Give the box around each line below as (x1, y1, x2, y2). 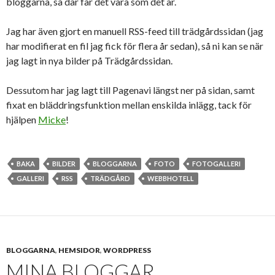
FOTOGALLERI (192, 160, 241, 168)
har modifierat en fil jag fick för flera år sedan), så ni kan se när (6, 40, 263, 52)
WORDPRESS (103, 246, 151, 255)
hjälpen (6, 114, 38, 125)
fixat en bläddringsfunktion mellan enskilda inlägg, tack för (6, 99, 252, 110)
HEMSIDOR (58, 246, 100, 255)
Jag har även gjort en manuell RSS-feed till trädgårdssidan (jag (6, 25, 263, 37)
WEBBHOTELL (147, 174, 194, 182)
